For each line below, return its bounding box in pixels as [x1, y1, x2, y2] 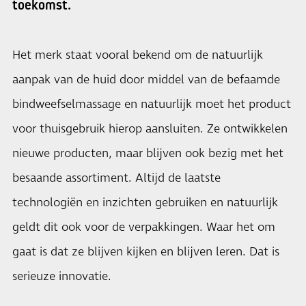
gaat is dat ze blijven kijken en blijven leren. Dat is [12, 244, 279, 260]
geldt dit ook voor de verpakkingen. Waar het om [12, 219, 275, 236]
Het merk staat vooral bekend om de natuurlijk [12, 47, 263, 64]
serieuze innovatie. [12, 268, 111, 285]
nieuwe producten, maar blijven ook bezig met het [12, 145, 283, 162]
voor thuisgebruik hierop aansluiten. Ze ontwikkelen [12, 121, 288, 137]
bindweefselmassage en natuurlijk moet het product [12, 96, 291, 113]
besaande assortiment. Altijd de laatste [12, 170, 221, 186]
